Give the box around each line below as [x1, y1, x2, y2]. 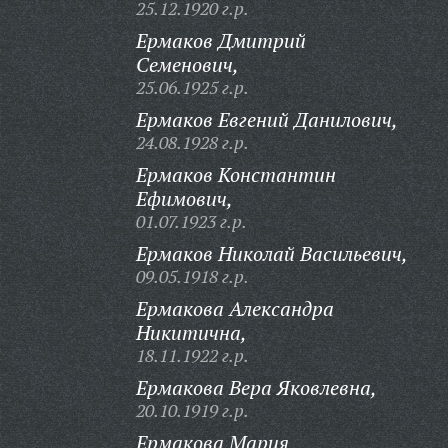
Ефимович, [135, 185, 233, 212]
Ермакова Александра [135, 295, 334, 322]
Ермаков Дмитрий [135, 27, 306, 54]
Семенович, [135, 51, 239, 78]
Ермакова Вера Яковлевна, [135, 374, 377, 401]
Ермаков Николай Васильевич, [135, 240, 408, 267]
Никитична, [135, 319, 247, 346]
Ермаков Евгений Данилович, [135, 106, 398, 133]
